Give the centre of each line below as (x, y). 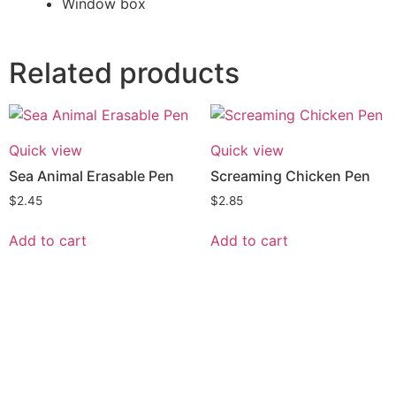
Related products (124, 73)
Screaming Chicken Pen (290, 176)
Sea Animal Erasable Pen (91, 176)
